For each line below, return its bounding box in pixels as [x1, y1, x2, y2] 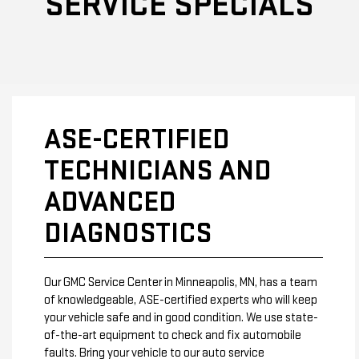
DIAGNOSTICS [44, 216, 212, 251]
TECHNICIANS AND [44, 153, 272, 188]
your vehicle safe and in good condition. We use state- [44, 309, 318, 325]
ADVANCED [44, 184, 176, 220]
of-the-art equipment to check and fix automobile [44, 327, 301, 343]
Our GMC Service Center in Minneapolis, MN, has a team [44, 274, 317, 290]
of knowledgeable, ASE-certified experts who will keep [44, 292, 317, 308]
